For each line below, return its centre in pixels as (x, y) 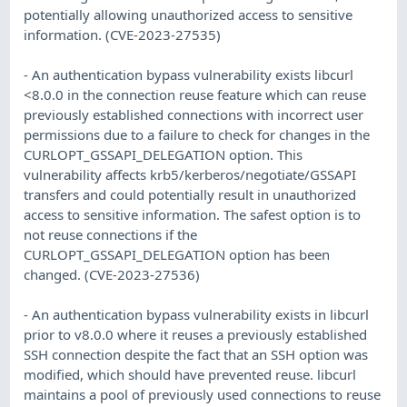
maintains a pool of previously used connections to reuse (203, 394)
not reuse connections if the (111, 234)
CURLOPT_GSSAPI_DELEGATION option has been (177, 254)
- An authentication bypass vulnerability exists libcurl (189, 74)
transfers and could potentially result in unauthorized (190, 194)
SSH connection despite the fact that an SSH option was (196, 354)
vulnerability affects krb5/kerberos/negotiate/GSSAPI (190, 174)
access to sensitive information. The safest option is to (193, 214)
